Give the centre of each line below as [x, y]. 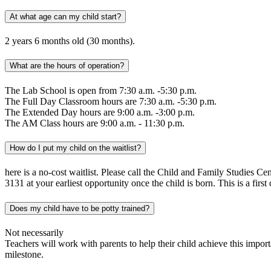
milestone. [24, 254]
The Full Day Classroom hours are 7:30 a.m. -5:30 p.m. [111, 101]
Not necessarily [34, 232]
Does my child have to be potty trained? [80, 208]
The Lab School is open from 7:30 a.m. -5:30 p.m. [101, 90]
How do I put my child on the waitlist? [75, 148]
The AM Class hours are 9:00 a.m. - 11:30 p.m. [95, 123]
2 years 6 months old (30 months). [70, 41]
